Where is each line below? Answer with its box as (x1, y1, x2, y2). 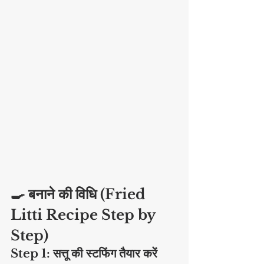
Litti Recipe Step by (11, 206, 159, 224)
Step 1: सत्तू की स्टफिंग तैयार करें (11, 246, 157, 261)
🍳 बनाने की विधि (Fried (11, 186, 149, 203)
